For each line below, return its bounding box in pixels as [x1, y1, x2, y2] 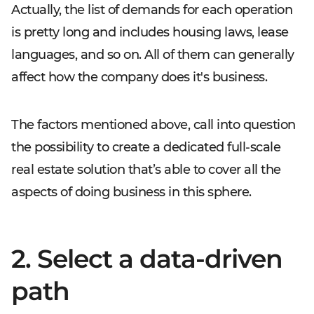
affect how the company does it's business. [11, 69, 267, 85]
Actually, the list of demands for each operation [11, 2, 292, 18]
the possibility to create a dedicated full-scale [11, 139, 280, 155]
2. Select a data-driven [11, 243, 282, 274]
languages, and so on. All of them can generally [11, 47, 294, 62]
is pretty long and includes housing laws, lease [11, 25, 289, 40]
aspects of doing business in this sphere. [11, 184, 252, 200]
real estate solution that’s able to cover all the [11, 162, 281, 177]
